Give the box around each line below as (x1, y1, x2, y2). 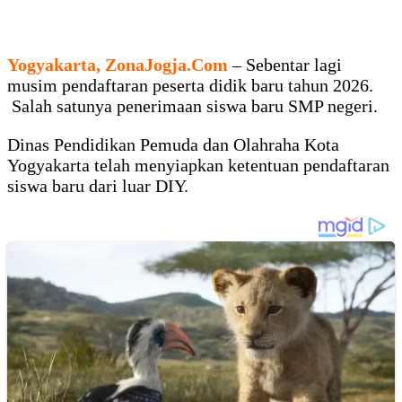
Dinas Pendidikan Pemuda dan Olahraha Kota (7, 135, 339, 155)
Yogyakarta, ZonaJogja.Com (7, 55, 228, 75)
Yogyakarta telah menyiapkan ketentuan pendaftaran (7, 155, 389, 176)
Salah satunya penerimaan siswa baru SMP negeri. (7, 96, 378, 117)
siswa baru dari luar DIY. (7, 176, 188, 197)
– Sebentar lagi (232, 55, 342, 75)
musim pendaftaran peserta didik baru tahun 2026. (7, 75, 373, 96)
